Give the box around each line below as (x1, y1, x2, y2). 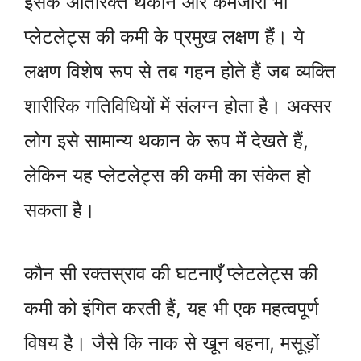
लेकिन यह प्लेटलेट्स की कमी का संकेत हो (24, 164, 310, 188)
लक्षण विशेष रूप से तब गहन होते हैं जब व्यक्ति (24, 60, 336, 84)
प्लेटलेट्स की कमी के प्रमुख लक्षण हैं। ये (24, 25, 304, 49)
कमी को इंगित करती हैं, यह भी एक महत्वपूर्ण (24, 297, 319, 321)
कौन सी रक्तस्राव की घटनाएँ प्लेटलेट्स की (24, 262, 317, 286)
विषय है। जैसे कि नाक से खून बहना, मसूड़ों (24, 331, 319, 355)
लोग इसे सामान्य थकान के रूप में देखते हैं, (24, 129, 309, 153)
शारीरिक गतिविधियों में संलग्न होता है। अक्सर (24, 94, 331, 118)
